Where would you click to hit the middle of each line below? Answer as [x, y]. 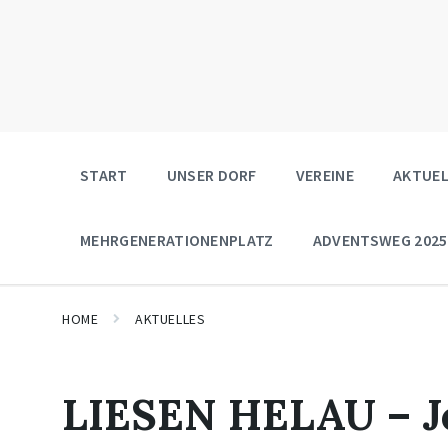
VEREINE [325, 175]
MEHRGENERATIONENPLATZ [177, 240]
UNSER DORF [211, 175]
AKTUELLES [170, 319]
